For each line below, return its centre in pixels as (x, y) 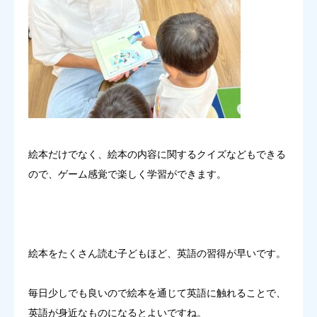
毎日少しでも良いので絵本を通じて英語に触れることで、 (157, 293)
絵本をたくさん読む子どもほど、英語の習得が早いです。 (157, 253)
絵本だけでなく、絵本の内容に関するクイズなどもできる (157, 154)
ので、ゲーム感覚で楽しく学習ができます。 (127, 174)
